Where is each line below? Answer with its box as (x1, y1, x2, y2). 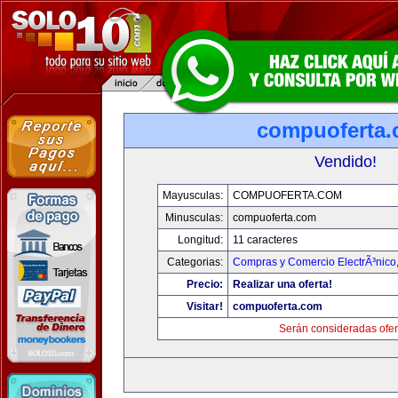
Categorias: (166, 256, 223, 268)
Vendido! (314, 153, 377, 171)
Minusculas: (164, 211, 223, 224)
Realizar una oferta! (232, 278, 332, 291)
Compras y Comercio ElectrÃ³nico (232, 256, 396, 268)
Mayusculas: (162, 189, 223, 202)
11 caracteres (232, 234, 298, 246)
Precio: (186, 278, 223, 291)
